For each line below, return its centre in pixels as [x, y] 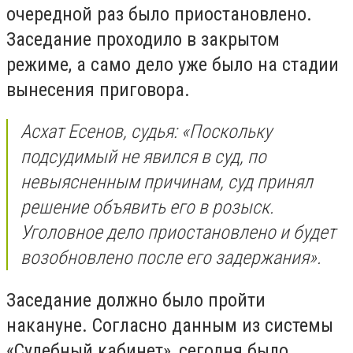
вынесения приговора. [98, 89]
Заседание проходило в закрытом [143, 39]
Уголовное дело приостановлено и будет [178, 233]
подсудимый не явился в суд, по [143, 157]
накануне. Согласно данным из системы [170, 325]
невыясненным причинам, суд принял [167, 182]
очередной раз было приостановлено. [159, 14]
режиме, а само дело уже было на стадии [173, 64]
